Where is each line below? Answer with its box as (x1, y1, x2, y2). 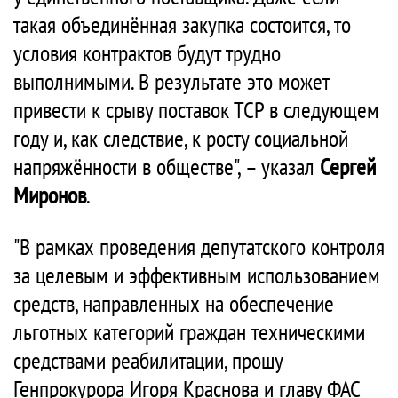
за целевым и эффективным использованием (13, 260, 380, 290)
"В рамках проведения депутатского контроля (13, 232, 385, 261)
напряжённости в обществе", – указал (13, 152, 320, 181)
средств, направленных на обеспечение (13, 289, 334, 318)
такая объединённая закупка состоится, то (13, 10, 351, 39)
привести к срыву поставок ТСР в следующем (13, 95, 379, 124)
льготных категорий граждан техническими (13, 317, 365, 346)
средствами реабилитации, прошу (13, 346, 283, 375)
